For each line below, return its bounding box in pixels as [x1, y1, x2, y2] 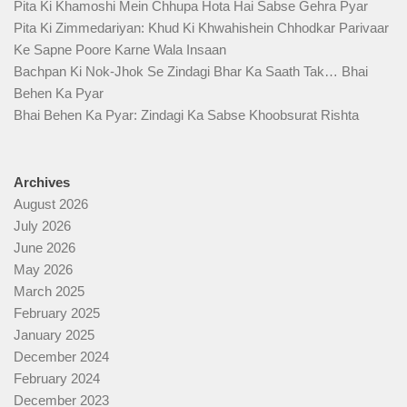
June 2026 [14, 240, 75, 256]
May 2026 [14, 262, 73, 278]
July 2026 [14, 218, 71, 234]
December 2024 [14, 349, 109, 365]
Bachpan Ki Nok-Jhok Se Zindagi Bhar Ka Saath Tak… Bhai [14, 64, 368, 80]
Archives [14, 174, 70, 191]
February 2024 [14, 371, 100, 387]
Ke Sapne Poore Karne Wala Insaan [14, 42, 226, 58]
